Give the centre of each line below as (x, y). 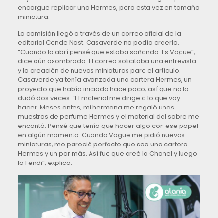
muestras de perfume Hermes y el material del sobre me (108, 117)
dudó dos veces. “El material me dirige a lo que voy (99, 98)
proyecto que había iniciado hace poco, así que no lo (103, 89)
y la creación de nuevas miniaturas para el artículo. (99, 71)
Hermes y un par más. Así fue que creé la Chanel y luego (107, 154)
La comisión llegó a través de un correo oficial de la (99, 34)
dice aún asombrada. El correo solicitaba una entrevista (107, 61)
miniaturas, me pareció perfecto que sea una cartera (103, 145)
